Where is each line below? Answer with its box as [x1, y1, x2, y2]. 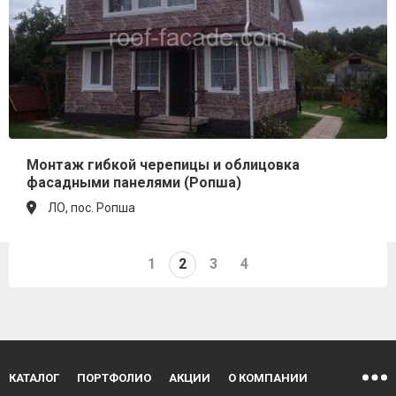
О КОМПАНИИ [228, 371, 308, 385]
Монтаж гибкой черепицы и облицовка [27, 156, 300, 173]
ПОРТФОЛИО [77, 371, 151, 385]
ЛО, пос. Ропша [48, 200, 135, 215]
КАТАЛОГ [9, 371, 59, 385]
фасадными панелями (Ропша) [27, 173, 241, 191]
